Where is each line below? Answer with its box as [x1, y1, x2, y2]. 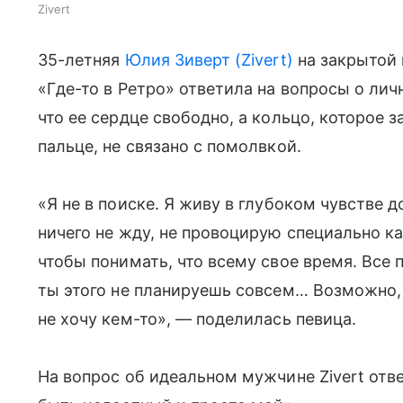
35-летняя [38, 50, 125, 70]
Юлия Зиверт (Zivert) [124, 50, 293, 70]
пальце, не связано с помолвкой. [38, 137, 301, 157]
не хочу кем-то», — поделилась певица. [38, 309, 356, 329]
